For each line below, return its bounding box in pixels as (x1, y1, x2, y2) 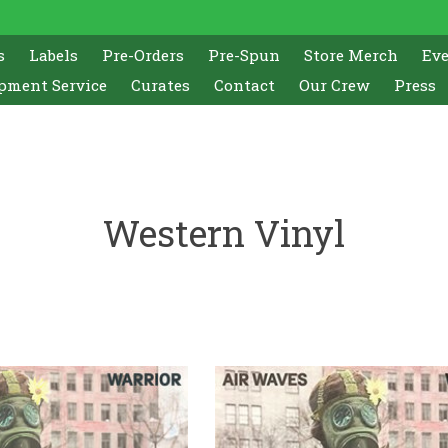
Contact (213, 74, 275, 95)
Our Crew (298, 74, 370, 95)
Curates (130, 74, 190, 95)
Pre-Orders (102, 44, 185, 65)
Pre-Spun (208, 44, 281, 65)
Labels (29, 44, 79, 65)
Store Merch (304, 44, 399, 65)
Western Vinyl (103, 208, 345, 257)
